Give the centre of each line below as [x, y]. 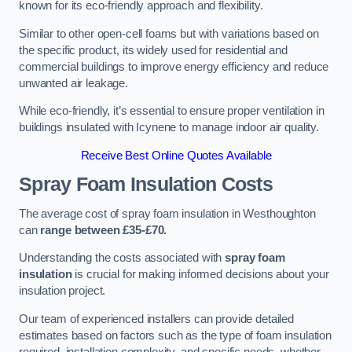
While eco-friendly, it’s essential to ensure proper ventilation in [172, 111]
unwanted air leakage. [73, 83]
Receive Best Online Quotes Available [176, 155]
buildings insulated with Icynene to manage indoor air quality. [169, 128]
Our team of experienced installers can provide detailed [157, 319]
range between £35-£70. [102, 230]
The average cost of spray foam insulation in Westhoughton [167, 213]
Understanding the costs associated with [122, 258]
